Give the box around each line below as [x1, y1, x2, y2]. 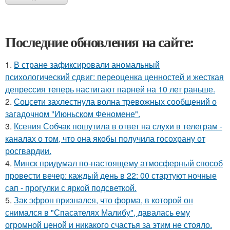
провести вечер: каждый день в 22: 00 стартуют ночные [5, 169, 217, 182]
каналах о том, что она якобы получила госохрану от [5, 132, 205, 145]
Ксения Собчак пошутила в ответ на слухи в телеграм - [14, 120, 222, 132]
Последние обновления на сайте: [5, 31, 194, 53]
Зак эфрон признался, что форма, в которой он [14, 194, 193, 206]
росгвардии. [5, 145, 51, 157]
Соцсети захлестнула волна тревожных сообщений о [14, 95, 217, 108]
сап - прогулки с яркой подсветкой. [5, 182, 137, 194]
